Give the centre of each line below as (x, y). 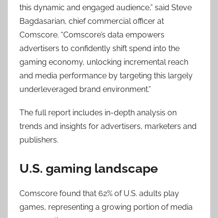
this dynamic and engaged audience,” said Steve (106, 8)
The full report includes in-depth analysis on (98, 113)
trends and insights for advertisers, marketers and (108, 126)
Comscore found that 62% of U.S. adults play (99, 193)
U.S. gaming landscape (89, 168)
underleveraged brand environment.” (85, 89)
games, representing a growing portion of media (106, 207)
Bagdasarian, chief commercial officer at (92, 21)
